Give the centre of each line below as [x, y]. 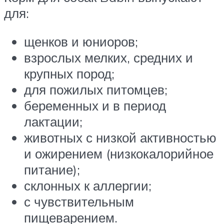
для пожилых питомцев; [96, 90]
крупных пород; [69, 74]
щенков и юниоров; [81, 42]
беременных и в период [95, 106]
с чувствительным [79, 202]
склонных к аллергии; [88, 186]
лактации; [53, 122]
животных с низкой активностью [120, 138]
